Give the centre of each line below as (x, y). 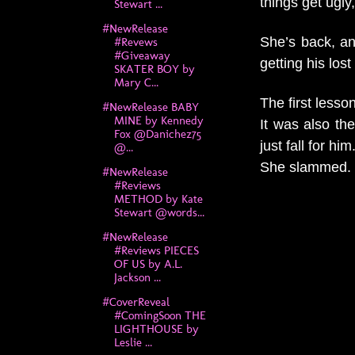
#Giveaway (142, 56)
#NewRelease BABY (150, 107)
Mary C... (136, 83)
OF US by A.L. (148, 263)
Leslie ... (133, 342)
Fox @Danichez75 (157, 134)
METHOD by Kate (158, 198)
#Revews (136, 42)
